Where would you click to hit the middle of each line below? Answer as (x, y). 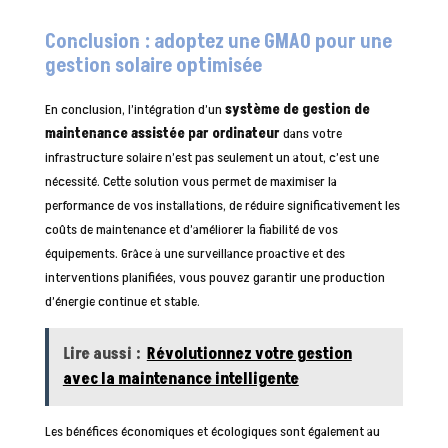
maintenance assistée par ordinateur (162, 133)
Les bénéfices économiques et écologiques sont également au (212, 431)
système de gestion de (297, 109)
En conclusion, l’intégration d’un (134, 109)
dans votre (310, 133)
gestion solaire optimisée (153, 65)
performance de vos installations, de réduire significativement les (222, 205)
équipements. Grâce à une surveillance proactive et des (194, 253)
